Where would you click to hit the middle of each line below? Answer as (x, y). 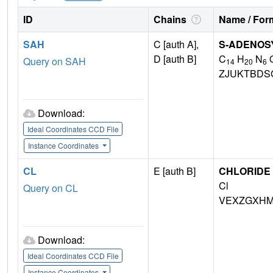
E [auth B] (175, 171)
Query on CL (51, 188)
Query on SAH (55, 62)
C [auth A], (176, 44)
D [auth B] (175, 59)
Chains (171, 19)
